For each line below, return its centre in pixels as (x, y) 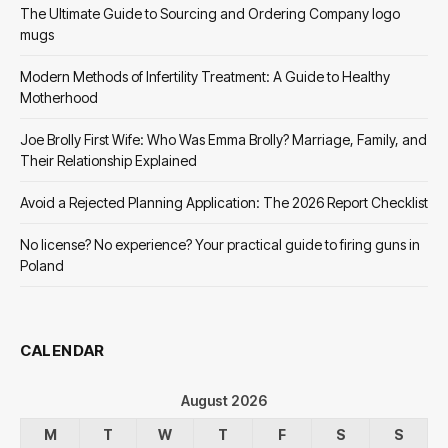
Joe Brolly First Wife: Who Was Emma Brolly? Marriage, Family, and (223, 139)
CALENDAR (62, 350)
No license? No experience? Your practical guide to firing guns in (220, 244)
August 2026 (224, 400)
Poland (42, 265)
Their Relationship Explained (108, 160)
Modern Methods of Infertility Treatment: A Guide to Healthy (205, 76)
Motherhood (59, 97)
